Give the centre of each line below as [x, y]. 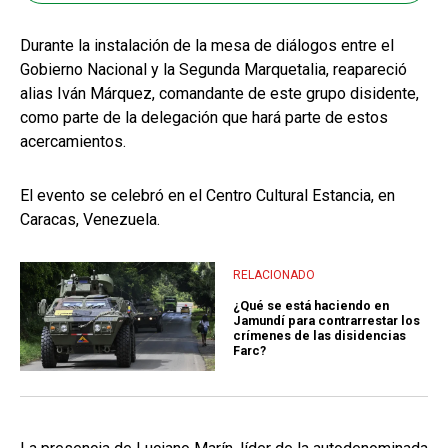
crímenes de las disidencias [319, 336]
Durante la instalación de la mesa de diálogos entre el [207, 45]
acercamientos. [73, 141]
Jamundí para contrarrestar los [326, 321]
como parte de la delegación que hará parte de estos [204, 117]
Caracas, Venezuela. [90, 219]
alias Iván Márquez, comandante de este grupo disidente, [219, 93]
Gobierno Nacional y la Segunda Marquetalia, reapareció [213, 69]
